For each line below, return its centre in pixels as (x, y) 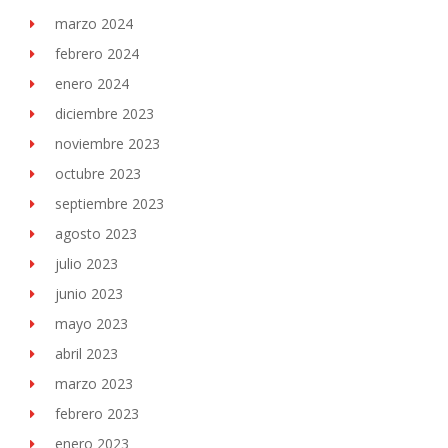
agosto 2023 (96, 233)
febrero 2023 (97, 413)
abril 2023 (86, 353)
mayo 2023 (91, 323)
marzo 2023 (94, 383)
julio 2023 (86, 263)
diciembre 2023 (104, 113)
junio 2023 (89, 293)
